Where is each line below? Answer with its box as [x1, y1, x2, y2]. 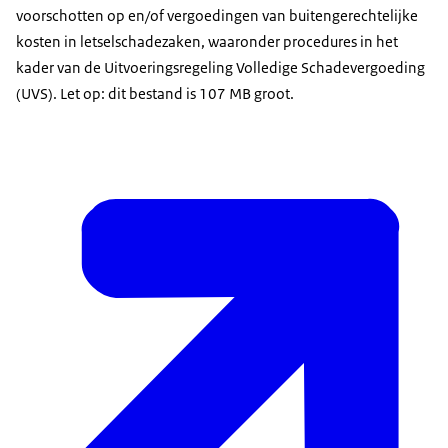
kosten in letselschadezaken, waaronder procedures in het [16, 32, 398, 52]
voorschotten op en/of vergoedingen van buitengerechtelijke [16, 6, 418, 26]
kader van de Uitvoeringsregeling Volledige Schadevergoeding [16, 58, 425, 78]
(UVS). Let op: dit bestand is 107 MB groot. [16, 84, 294, 104]
